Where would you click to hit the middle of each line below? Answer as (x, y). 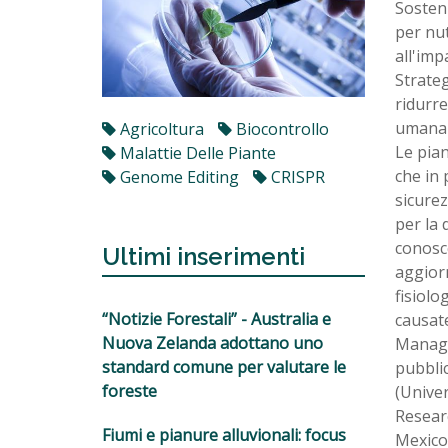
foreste (129, 390)
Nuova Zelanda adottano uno (212, 342)
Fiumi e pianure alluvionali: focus (224, 434)
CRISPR (296, 176)
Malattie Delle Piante (196, 152)
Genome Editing (177, 176)
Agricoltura (160, 128)
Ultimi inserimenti (203, 256)
